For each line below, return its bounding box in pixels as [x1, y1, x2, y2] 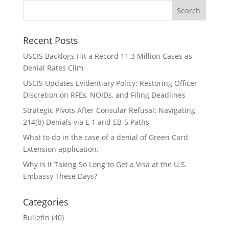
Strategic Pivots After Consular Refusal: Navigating [22, 105, 195, 115]
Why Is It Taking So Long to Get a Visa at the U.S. [22, 159, 187, 169]
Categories [22, 196, 68, 208]
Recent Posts [22, 34, 78, 47]
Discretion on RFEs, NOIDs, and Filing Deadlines [22, 90, 186, 100]
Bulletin [22, 213, 50, 222]
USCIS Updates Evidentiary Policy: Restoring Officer [22, 78, 197, 88]
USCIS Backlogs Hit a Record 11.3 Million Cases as [22, 51, 192, 61]
